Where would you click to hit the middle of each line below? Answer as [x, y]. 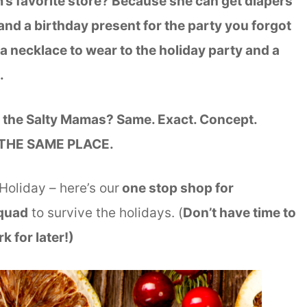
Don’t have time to [240, 213]
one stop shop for [176, 188]
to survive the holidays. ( [106, 213]
